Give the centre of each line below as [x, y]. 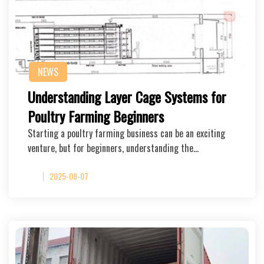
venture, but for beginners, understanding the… [113, 148]
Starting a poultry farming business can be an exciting [126, 133]
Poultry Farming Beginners [96, 116]
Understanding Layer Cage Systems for [127, 97]
